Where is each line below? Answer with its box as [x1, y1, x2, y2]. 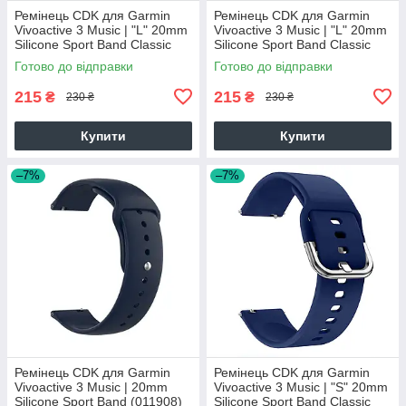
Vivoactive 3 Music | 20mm [14, 379, 168, 394]
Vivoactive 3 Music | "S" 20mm [214, 379, 388, 394]
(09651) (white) [14, 51, 102, 66]
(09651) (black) [214, 51, 302, 66]
